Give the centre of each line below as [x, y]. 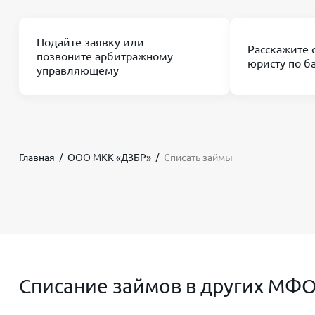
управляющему [78, 71]
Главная [37, 158]
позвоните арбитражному [105, 57]
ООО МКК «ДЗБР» [109, 158]
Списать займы [198, 158]
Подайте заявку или [90, 43]
